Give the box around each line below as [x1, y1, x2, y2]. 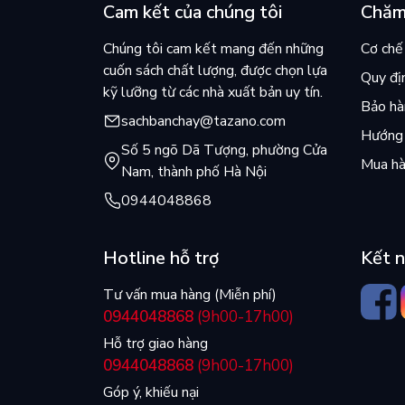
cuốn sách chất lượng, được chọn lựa [103, 61, 327, 81]
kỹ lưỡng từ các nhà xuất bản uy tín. [103, 82, 323, 103]
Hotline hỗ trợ [103, 246, 219, 271]
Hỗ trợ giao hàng [103, 334, 208, 354]
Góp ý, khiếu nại [103, 382, 199, 403]
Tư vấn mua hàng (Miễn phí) [103, 285, 277, 306]
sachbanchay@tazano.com [121, 111, 286, 132]
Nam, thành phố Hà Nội [121, 162, 267, 183]
